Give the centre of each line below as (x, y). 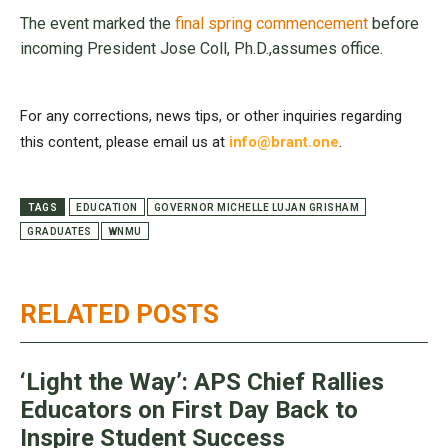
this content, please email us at (124, 142)
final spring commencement (271, 24)
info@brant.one (284, 142)
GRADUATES (59, 232)
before (393, 24)
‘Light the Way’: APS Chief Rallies (202, 382)
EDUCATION (107, 208)
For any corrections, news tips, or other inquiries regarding (211, 116)
